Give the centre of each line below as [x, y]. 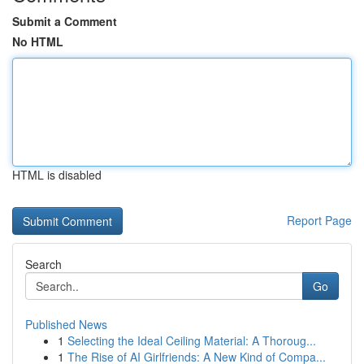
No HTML [38, 41]
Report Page [319, 220]
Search [43, 264]
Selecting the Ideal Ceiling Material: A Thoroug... [192, 340]
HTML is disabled [57, 175]
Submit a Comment [65, 21]
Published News [66, 324]
